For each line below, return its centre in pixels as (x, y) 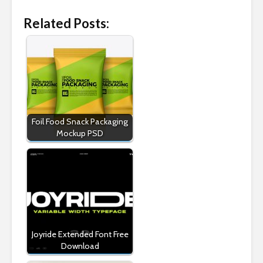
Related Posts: (66, 23)
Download (80, 246)
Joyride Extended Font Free (80, 234)
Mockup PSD (80, 133)
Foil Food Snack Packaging (80, 122)
